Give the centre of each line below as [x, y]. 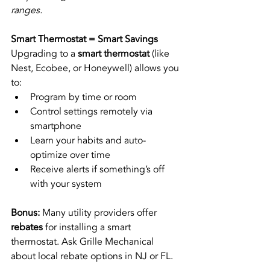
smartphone [56, 126]
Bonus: [25, 212]
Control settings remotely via [93, 111]
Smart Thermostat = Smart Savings [84, 39]
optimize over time [70, 155]
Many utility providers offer [99, 212]
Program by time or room [83, 97]
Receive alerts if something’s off [99, 169]
